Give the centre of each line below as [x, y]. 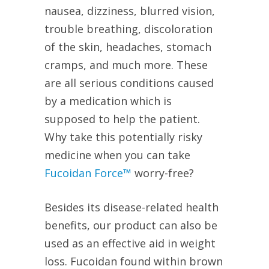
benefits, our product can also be [131, 225]
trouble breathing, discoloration [128, 29]
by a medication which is [108, 101]
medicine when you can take [117, 155]
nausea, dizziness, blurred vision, [130, 11]
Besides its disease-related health [131, 207]
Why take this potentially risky [123, 137]
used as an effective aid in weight [130, 243]
